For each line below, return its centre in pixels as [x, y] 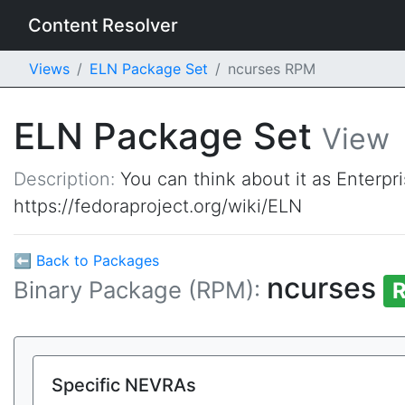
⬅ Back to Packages [86, 260]
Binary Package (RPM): [140, 290]
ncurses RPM [272, 69]
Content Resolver [103, 25]
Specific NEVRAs [124, 385]
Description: [67, 179]
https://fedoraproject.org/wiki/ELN [158, 206]
